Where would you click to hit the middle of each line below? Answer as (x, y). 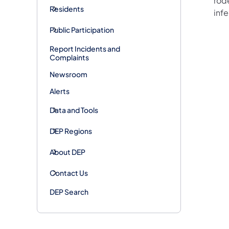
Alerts (60, 91)
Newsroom (68, 74)
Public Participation (82, 29)
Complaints (69, 57)
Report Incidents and (85, 48)
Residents (67, 8)
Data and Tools (74, 110)
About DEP (67, 152)
